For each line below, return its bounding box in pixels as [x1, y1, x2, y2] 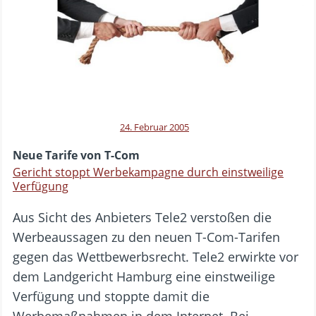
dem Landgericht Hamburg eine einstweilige [13, 268, 275, 286]
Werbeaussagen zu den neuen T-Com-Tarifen [13, 229, 280, 246]
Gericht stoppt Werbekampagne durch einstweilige [13, 164, 284, 181]
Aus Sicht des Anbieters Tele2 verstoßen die [13, 209, 272, 226]
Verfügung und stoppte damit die [13, 288, 209, 305]
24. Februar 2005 [120, 121, 189, 134]
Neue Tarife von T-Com [13, 147, 140, 164]
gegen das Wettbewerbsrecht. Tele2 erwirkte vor [13, 248, 298, 266]
